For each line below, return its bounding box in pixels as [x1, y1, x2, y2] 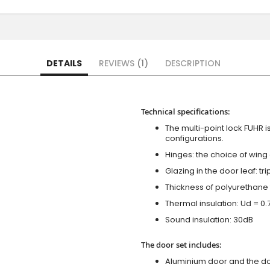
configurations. [165, 133, 224, 145]
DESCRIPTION [165, 57, 221, 70]
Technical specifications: [141, 106, 230, 118]
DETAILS [46, 57, 82, 70]
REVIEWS [99, 57, 137, 70]
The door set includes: [141, 239, 222, 251]
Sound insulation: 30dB [165, 214, 253, 226]
